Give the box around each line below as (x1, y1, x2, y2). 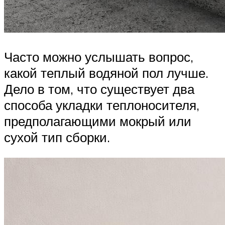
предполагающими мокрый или (4, 113, 191, 129)
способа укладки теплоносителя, (4, 96, 199, 113)
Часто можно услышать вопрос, (4, 48, 193, 65)
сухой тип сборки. (4, 129, 110, 145)
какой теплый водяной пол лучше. (4, 64, 208, 81)
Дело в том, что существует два (4, 80, 194, 97)
